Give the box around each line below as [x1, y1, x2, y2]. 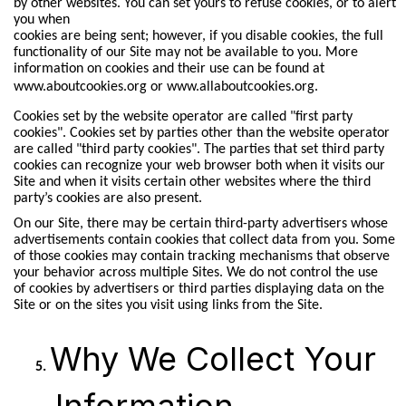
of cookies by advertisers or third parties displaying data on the [13, 281, 384, 296]
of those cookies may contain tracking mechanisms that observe [13, 248, 390, 264]
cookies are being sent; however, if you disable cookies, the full [13, 28, 383, 43]
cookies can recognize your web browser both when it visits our [13, 159, 385, 174]
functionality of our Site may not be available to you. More [13, 44, 358, 60]
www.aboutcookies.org [13, 79, 147, 94]
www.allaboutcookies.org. [166, 79, 318, 94]
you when [13, 12, 70, 27]
